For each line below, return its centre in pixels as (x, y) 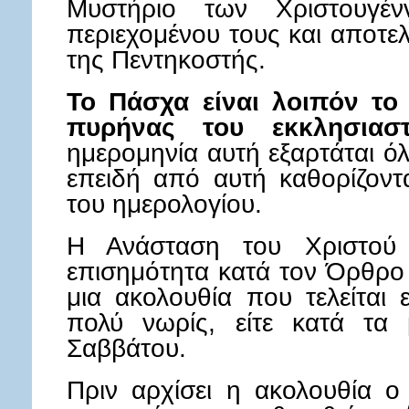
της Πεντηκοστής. (166, 59)
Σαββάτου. (126, 348)
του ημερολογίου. (164, 204)
